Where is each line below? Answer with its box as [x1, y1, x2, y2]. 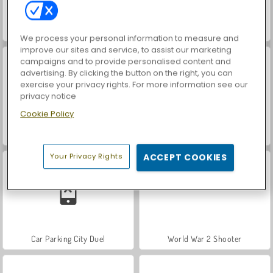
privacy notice [20, 90, 77, 102]
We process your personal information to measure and [20, 32, 239, 44]
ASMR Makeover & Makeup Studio [9, 24, 127, 35]
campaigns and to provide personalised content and [20, 55, 232, 68]
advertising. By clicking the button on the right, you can [20, 67, 233, 79]
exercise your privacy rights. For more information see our [20, 79, 249, 91]
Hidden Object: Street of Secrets [148, 24, 261, 35]
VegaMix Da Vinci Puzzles [24, 129, 113, 140]
